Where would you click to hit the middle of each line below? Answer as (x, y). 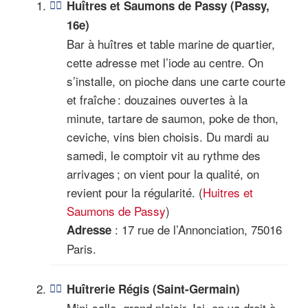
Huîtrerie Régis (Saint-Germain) (153, 288)
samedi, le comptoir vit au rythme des (164, 155)
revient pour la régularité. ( (135, 192)
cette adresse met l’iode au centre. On (165, 62)
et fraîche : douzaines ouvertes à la (157, 99)
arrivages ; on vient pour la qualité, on (163, 173)
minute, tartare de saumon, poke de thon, (173, 118)
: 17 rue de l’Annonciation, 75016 (197, 229)
